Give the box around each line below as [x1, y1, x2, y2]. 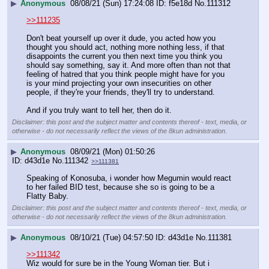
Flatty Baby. [26, 192, 68, 201]
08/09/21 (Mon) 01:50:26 [70, 147, 155, 157]
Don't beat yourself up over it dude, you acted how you [26, 34, 216, 43]
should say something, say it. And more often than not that [26, 61, 231, 70]
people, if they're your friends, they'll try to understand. [26, 88, 215, 97]
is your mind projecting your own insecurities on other [26, 79, 211, 88]
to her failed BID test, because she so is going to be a [26, 183, 214, 192]
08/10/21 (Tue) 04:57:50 [70, 232, 153, 242]
